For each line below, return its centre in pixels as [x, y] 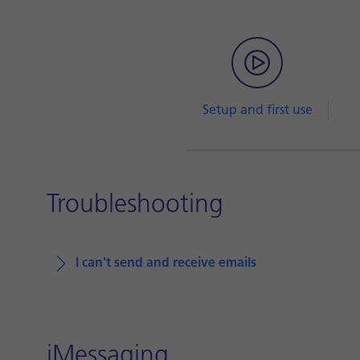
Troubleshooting [135, 206]
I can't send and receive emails [166, 264]
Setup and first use [257, 111]
